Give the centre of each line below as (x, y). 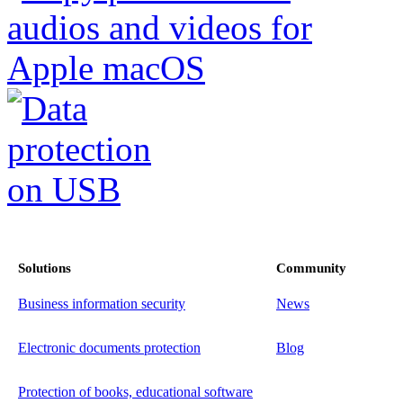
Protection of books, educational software (135, 392)
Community (311, 269)
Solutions (45, 269)
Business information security (102, 304)
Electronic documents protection (109, 348)
